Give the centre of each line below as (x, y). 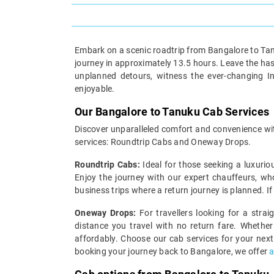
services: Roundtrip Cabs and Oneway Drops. (163, 142)
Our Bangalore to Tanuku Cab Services (172, 111)
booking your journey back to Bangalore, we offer (172, 251)
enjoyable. (95, 88)
